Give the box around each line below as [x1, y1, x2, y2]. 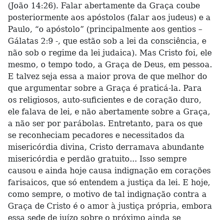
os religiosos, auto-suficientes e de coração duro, [8, 95, 201, 105]
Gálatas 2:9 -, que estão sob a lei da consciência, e [8, 36, 206, 46]
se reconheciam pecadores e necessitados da [8, 131, 185, 140]
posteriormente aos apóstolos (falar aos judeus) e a [8, 13, 211, 22]
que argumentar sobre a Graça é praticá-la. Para [8, 83, 202, 93]
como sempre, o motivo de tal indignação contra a [8, 190, 207, 199]
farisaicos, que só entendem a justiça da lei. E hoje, [8, 178, 210, 187]
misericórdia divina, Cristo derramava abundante [8, 142, 204, 152]
